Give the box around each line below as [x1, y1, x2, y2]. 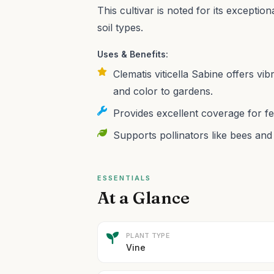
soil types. [97, 21, 144, 34]
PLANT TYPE [126, 231, 170, 240]
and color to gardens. [113, 85, 213, 97]
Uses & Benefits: [97, 49, 169, 59]
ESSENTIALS [97, 174, 151, 182]
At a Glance [97, 187, 190, 208]
